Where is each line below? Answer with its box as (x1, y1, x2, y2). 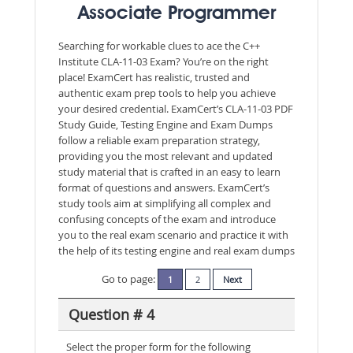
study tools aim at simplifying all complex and (58, 196, 271, 210)
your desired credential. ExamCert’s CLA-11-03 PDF (58, 102, 293, 116)
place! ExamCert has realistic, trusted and (58, 70, 250, 84)
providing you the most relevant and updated (58, 149, 273, 163)
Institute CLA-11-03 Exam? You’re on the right (58, 54, 269, 69)
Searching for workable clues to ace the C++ (58, 39, 260, 53)
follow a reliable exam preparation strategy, (58, 133, 260, 147)
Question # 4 (68, 304, 154, 324)
